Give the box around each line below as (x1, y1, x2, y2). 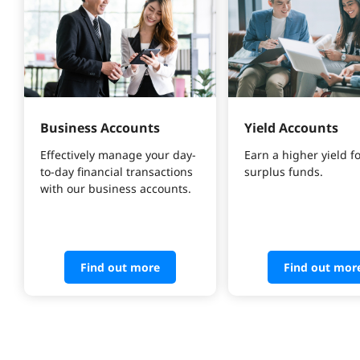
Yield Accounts (243, 119, 338, 137)
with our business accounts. (40, 181, 191, 197)
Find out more (80, 260, 160, 276)
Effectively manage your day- (40, 147, 196, 163)
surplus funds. (243, 164, 323, 180)
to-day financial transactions (40, 164, 196, 180)
